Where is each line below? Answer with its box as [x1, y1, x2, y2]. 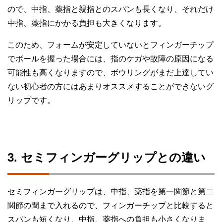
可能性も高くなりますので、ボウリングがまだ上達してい [7, 68, 214, 77]
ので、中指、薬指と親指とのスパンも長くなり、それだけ [7, 5, 214, 14]
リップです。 [7, 96, 55, 105]
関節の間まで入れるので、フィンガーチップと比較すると [7, 201, 214, 210]
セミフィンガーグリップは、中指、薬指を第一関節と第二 [7, 187, 214, 196]
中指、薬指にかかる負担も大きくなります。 [7, 19, 166, 28]
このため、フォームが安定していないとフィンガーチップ [7, 41, 214, 50]
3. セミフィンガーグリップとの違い [7, 151, 206, 165]
